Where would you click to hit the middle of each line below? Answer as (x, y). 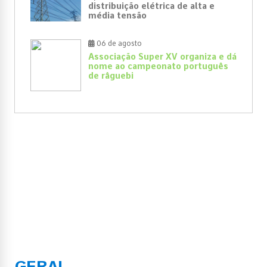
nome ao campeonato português (158, 66)
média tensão (117, 15)
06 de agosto (118, 43)
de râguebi (111, 75)
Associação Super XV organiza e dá (162, 56)
